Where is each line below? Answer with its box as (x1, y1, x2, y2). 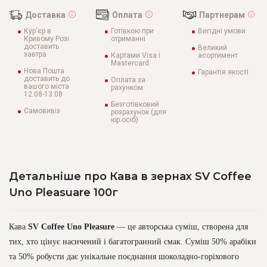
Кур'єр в (24, 27, 51, 35)
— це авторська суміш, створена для (114, 222, 248, 231)
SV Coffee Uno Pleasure (28, 222, 114, 231)
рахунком (111, 83, 143, 92)
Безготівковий (111, 100, 159, 108)
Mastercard (111, 59, 149, 67)
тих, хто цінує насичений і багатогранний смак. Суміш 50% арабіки (9, 237, 256, 246)
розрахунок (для (111, 108, 166, 116)
